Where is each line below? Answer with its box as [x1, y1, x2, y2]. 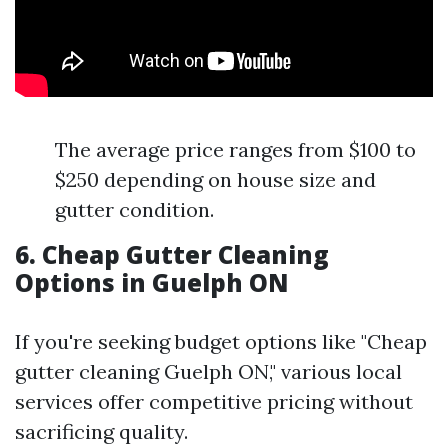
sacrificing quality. [15, 419, 188, 444]
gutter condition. [55, 197, 214, 222]
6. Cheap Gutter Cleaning [15, 238, 329, 271]
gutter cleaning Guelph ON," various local [15, 359, 402, 384]
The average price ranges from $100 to [55, 137, 416, 162]
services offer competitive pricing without [15, 389, 413, 414]
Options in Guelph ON [15, 266, 289, 299]
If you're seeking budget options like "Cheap [15, 329, 427, 354]
